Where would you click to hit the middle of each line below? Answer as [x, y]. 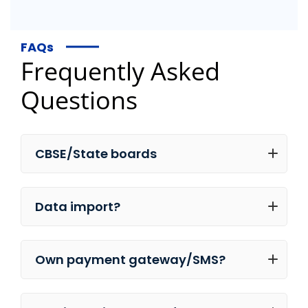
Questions [79, 100]
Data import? [78, 206]
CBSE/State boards [96, 153]
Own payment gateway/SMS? [130, 259]
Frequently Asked [120, 71]
